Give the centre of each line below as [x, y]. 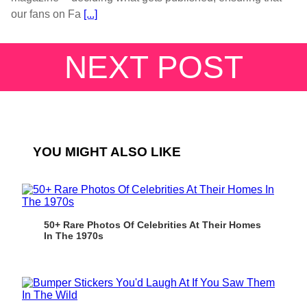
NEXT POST [153, 67]
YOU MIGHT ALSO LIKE [107, 151]
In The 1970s [74, 235]
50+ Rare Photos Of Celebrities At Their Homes [152, 224]
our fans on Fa [46, 14]
